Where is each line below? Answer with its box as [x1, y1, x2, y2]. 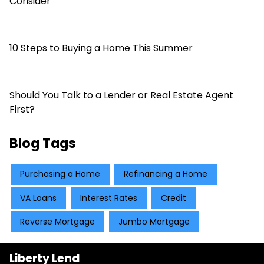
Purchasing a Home [20, 168, 100, 180]
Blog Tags [9, 133, 76, 153]
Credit [161, 192, 186, 204]
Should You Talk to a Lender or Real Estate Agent [9, 88, 233, 102]
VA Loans [20, 192, 57, 204]
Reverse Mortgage [20, 215, 95, 227]
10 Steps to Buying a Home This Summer [9, 41, 193, 55]
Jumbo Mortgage [118, 215, 190, 227]
